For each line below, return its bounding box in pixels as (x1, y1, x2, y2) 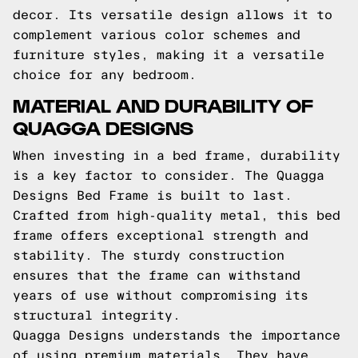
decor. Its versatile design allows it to (13, 8, 332, 22)
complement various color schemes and (13, 28, 300, 42)
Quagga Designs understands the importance (13, 328, 340, 342)
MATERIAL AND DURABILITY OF (13, 93, 313, 116)
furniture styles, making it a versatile (13, 48, 324, 62)
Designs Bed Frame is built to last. (13, 189, 292, 202)
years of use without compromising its (13, 288, 308, 302)
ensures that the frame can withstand (13, 268, 300, 282)
